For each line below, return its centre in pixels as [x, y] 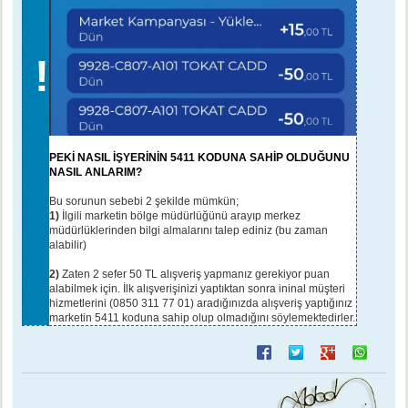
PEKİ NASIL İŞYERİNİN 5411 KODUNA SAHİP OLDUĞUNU [199, 157]
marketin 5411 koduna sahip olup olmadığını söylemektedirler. [202, 317]
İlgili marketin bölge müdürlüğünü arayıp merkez [180, 215]
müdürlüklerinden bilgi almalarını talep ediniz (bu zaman [189, 230]
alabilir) [68, 245]
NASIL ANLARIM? [96, 172]
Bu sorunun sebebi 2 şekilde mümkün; [144, 201]
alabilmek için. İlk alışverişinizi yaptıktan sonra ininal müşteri [197, 288]
